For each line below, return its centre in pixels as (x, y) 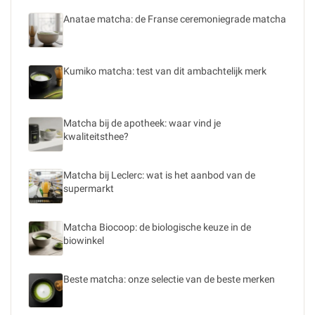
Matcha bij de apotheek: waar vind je (142, 123)
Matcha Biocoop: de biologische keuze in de (157, 227)
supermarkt (89, 188)
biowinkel (84, 240)
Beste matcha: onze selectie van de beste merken (169, 279)
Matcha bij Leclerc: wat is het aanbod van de (159, 175)
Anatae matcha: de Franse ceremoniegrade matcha (175, 19)
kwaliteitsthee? (96, 136)
